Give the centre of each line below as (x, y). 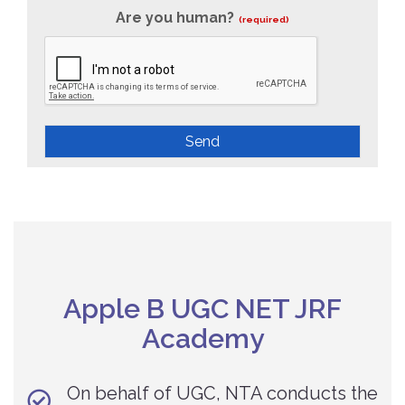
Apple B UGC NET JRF (202, 308)
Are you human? (175, 17)
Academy (202, 338)
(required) (264, 19)
